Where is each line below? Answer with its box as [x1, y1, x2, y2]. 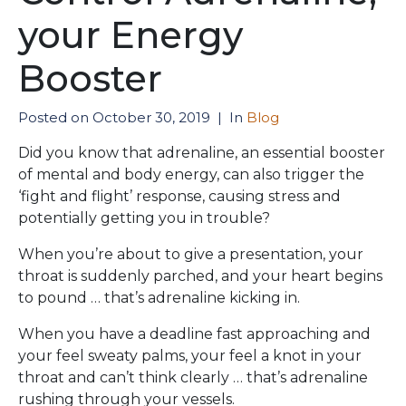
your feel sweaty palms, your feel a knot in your [18, 347, 362, 364]
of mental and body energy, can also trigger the [18, 166, 364, 183]
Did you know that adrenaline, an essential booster [18, 144, 385, 161]
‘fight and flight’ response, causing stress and [18, 188, 341, 205]
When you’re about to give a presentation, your [18, 246, 363, 263]
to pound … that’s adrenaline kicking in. [18, 289, 300, 306]
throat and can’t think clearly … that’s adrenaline [18, 369, 368, 386]
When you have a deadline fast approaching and [18, 325, 371, 343]
